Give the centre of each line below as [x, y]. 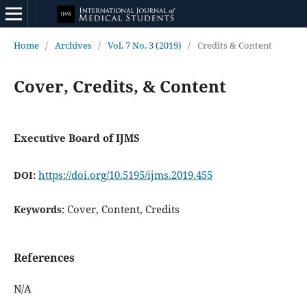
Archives [73, 45]
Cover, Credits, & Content [120, 86]
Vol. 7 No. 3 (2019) [144, 45]
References [44, 258]
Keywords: [40, 209]
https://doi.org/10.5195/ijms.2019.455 [125, 174]
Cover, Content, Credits [123, 209]
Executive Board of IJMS [76, 137]
